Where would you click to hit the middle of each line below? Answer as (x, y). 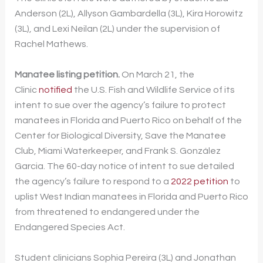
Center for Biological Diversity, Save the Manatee (120, 136)
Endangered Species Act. (70, 227)
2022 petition (199, 181)
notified (55, 90)
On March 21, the (158, 75)
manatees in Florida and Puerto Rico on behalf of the (128, 120)
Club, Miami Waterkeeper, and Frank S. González (117, 151)
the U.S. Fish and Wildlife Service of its (153, 90)
